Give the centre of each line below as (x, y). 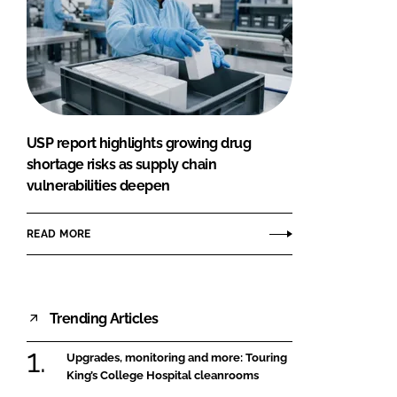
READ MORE (59, 234)
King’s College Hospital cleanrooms (163, 376)
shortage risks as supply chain (122, 165)
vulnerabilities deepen (98, 186)
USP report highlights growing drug (139, 144)
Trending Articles (104, 318)
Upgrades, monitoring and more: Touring (177, 358)
